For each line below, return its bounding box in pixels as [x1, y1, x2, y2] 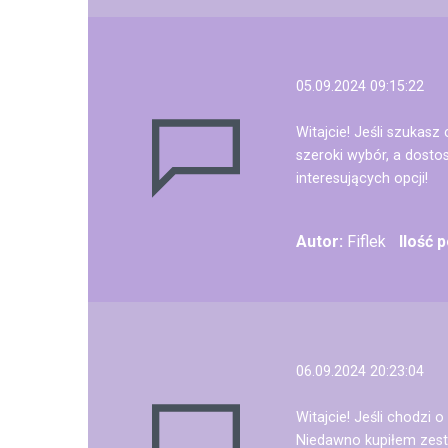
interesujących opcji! [296, 170, 428, 187]
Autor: [296, 232, 343, 251]
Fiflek [343, 232, 386, 251]
